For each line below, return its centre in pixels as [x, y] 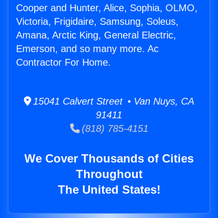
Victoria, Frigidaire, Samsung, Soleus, [97, 22]
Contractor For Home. [64, 63]
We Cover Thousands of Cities [109, 159]
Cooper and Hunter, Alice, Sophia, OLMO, [107, 8]
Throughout [109, 174]
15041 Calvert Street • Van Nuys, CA [113, 101]
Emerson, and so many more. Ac [87, 49]
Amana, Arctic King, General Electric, [96, 35]
